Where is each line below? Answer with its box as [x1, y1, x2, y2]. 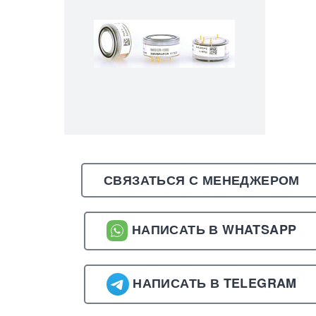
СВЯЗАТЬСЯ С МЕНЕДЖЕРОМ [103, 171, 300, 189]
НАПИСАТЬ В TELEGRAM [128, 273, 297, 292]
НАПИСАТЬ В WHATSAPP [128, 220, 297, 239]
